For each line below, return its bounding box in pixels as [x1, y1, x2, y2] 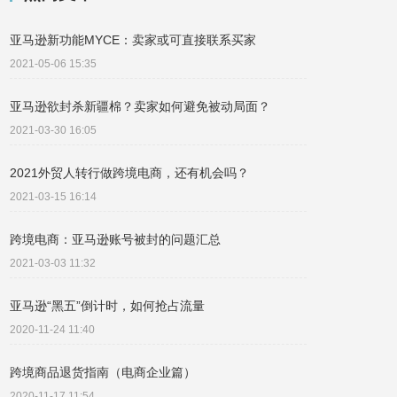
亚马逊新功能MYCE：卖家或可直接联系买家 [10, 33, 256, 47]
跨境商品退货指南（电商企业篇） [10, 365, 196, 379]
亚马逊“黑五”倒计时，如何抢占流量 [10, 299, 205, 313]
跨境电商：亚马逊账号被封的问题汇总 [10, 232, 221, 246]
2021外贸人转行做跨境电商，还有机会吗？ [10, 166, 249, 180]
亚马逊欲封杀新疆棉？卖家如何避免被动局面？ [10, 99, 270, 113]
